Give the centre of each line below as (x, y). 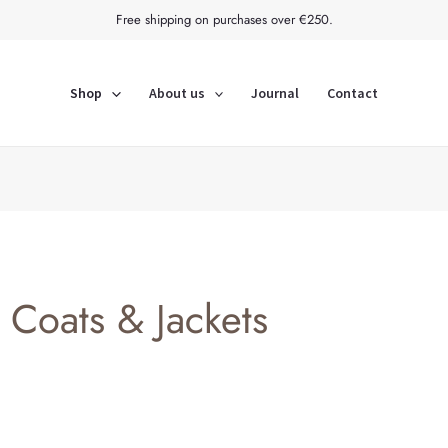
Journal (274, 93)
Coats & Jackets (139, 319)
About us (176, 93)
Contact (352, 93)
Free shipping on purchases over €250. (224, 19)
